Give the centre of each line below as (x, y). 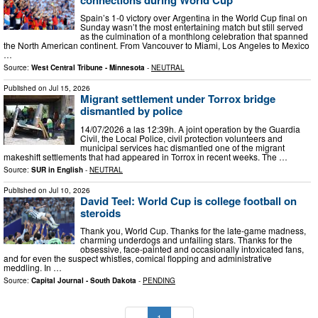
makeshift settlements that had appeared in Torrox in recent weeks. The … (146, 156)
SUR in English (57, 169)
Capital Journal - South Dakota (84, 281)
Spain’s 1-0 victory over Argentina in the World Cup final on (194, 18)
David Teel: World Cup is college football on (188, 201)
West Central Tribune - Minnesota (88, 68)
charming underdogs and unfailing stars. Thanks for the (186, 240)
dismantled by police (131, 111)
